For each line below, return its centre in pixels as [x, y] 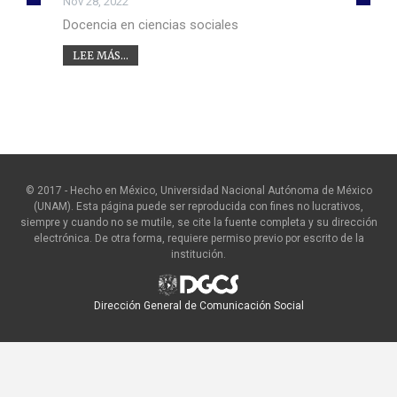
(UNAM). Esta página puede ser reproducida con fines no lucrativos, [198, 206]
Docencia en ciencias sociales [150, 24]
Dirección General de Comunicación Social [198, 305]
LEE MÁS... [100, 55]
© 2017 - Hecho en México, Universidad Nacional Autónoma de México [198, 190]
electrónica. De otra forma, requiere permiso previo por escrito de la [198, 238]
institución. [198, 254]
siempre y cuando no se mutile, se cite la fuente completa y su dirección [198, 222]
